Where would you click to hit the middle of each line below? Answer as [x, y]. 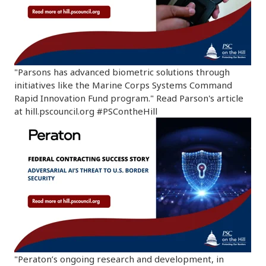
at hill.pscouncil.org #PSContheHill [86, 111]
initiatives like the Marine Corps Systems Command [123, 85]
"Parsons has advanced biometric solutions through [122, 72]
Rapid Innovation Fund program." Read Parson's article [129, 98]
